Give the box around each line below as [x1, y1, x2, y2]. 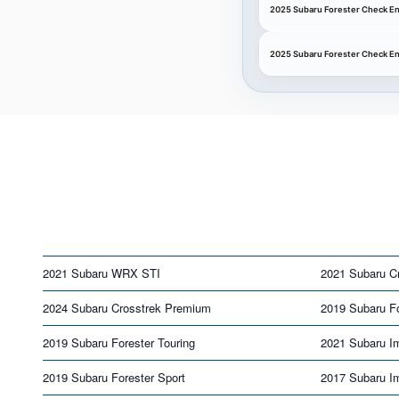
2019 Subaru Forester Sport [43, 368, 185, 386]
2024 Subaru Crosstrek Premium [43, 298, 211, 316]
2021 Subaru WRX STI [43, 264, 160, 281]
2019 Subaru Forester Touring [43, 333, 195, 351]
